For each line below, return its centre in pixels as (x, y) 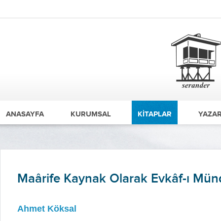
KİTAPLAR (155, 114)
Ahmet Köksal (47, 209)
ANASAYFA (25, 114)
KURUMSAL (91, 114)
